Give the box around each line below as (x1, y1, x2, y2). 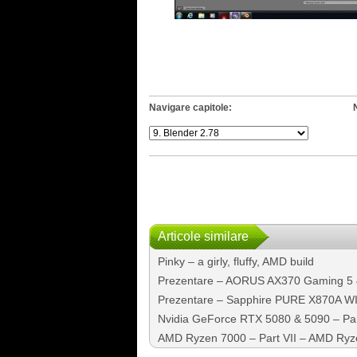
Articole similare (157, 229, 249, 243)
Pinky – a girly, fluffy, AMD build (157, 254, 314, 268)
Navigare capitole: (148, 102, 232, 114)
